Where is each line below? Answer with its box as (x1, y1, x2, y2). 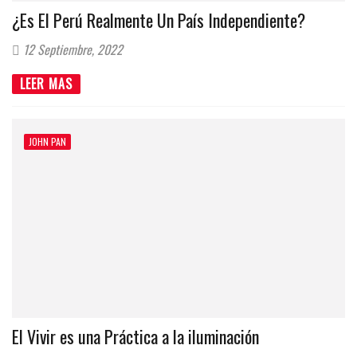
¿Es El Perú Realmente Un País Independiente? (12, 7, 305, 33)
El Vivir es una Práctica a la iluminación (12, 324, 259, 350)
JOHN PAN (29, 135, 66, 149)
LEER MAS (20, 74, 73, 94)
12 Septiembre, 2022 (20, 40, 123, 59)
